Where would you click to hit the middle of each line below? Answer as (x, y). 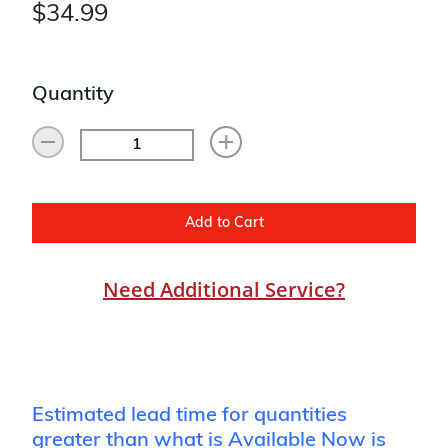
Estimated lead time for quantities (189, 416)
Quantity (73, 95)
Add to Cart (224, 223)
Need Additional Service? (224, 290)
